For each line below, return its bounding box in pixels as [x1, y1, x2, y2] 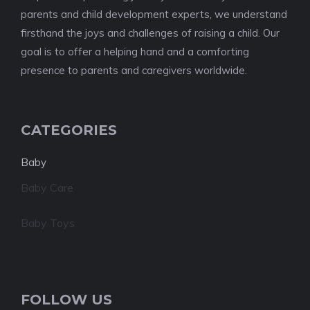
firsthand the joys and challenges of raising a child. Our [21, 26, 280, 39]
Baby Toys [21, 216, 75, 230]
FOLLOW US [21, 291, 112, 308]
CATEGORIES [21, 122, 117, 138]
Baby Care [21, 181, 73, 194]
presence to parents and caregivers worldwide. [21, 64, 247, 77]
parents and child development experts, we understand [21, 8, 287, 21]
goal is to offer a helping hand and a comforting [21, 45, 249, 58]
